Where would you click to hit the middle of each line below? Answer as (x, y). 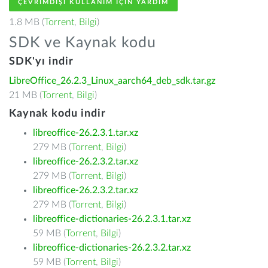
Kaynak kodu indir (57, 114)
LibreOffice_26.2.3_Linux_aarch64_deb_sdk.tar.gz (112, 81)
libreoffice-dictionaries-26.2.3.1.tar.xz (112, 219)
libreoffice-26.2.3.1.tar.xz (86, 133)
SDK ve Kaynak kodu (83, 43)
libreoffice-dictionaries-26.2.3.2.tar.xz (112, 248)
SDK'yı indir (41, 62)
